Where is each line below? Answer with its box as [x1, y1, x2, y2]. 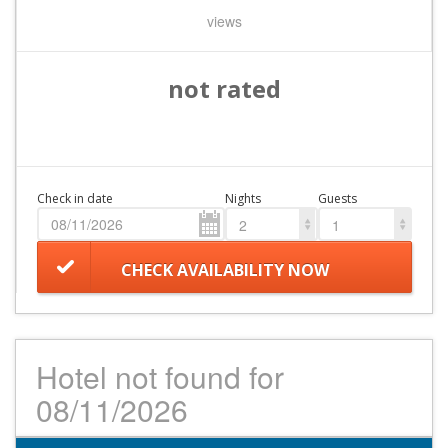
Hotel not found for [36, 355, 284, 399]
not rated [168, 72, 281, 106]
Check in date [37, 190, 113, 208]
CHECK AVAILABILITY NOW [120, 258, 329, 281]
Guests [318, 190, 358, 208]
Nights [224, 190, 261, 208]
